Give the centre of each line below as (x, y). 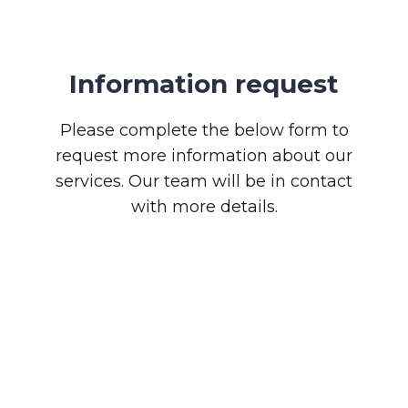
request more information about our (204, 156)
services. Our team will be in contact (204, 182)
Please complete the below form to (204, 131)
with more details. (204, 207)
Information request (204, 84)
